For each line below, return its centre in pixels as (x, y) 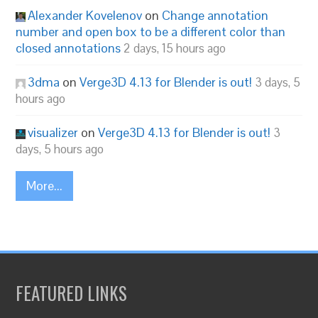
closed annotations (68, 48)
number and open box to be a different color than (151, 32)
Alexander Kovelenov (85, 15)
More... (45, 186)
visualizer (53, 132)
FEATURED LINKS (72, 293)
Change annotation (215, 15)
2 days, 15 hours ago (175, 48)
